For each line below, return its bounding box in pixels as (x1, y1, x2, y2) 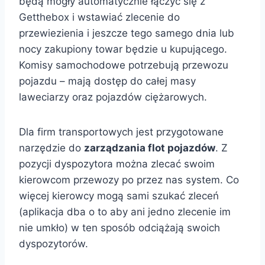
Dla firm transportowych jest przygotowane (19, 126, 224, 138)
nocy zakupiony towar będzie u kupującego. (19, 43, 227, 55)
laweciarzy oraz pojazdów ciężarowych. (19, 91, 207, 103)
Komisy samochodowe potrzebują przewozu (19, 59, 228, 71)
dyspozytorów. (19, 238, 88, 250)
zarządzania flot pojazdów (84, 142, 215, 154)
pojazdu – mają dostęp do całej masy (19, 75, 196, 87)
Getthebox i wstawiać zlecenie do (19, 11, 180, 23)
